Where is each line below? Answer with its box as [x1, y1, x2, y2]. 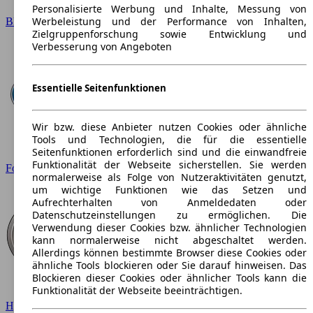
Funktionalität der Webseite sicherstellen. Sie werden [32, 157, 307, 171]
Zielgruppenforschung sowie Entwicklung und [32, 27, 307, 41]
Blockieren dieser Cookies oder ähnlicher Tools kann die [32, 270, 307, 284]
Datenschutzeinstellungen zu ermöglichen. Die [32, 208, 307, 221]
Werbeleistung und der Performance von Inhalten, [32, 15, 307, 29]
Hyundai [6, 300, 44, 312]
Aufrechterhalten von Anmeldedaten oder [32, 195, 307, 209]
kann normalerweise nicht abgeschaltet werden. [32, 233, 307, 247]
